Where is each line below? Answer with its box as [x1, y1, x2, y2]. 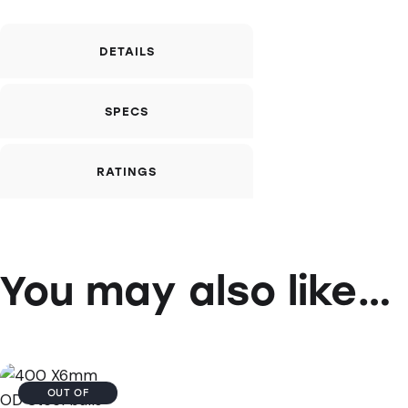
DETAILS [98, 45, 155, 59]
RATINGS [97, 165, 157, 179]
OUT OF [46, 386, 89, 399]
